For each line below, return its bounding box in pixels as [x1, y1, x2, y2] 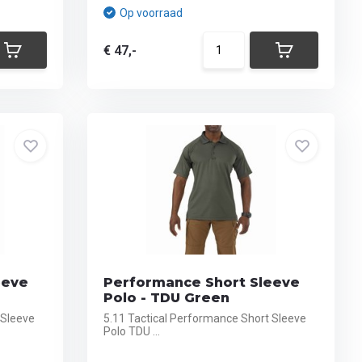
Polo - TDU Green [103, 290, 230, 305]
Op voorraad [120, 6, 183, 19]
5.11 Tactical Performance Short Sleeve [103, 312, 307, 325]
